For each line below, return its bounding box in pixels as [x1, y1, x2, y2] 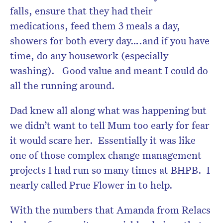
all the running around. [10, 78, 115, 92]
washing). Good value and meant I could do [10, 63, 208, 77]
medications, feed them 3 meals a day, [10, 18, 180, 32]
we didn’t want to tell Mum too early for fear [10, 118, 210, 131]
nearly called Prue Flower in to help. [10, 178, 173, 191]
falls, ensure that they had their [10, 3, 153, 17]
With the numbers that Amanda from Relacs [10, 203, 211, 216]
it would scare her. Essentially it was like [10, 133, 196, 146]
